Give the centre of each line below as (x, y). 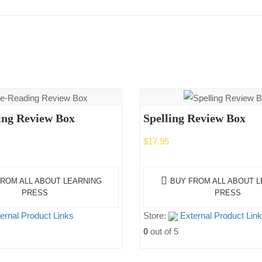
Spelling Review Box (194, 118)
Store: (156, 215)
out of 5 (163, 231)
